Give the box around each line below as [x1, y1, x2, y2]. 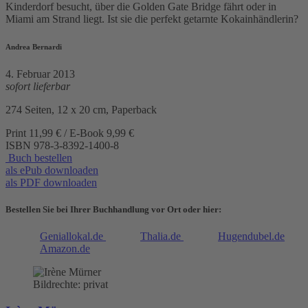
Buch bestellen [5, 151, 72, 164]
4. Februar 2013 [5, 67, 75, 80]
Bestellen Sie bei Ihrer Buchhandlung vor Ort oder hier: [5, 203, 221, 214]
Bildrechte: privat [33, 278, 108, 290]
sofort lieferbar [5, 80, 70, 92]
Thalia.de [140, 230, 184, 242]
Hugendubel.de [218, 230, 285, 242]
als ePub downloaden [5, 164, 98, 176]
